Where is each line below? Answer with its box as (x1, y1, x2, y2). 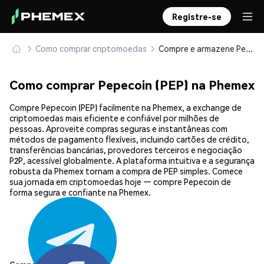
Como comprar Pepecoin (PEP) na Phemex (9, 77, 255, 93)
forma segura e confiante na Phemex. (9, 187, 151, 198)
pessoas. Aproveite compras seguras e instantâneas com (9, 123, 227, 134)
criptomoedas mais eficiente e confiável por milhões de (9, 113, 219, 124)
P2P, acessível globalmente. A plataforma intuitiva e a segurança (9, 155, 255, 166)
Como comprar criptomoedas (35, 43, 147, 54)
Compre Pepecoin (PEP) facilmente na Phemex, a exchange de (9, 102, 242, 113)
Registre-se (172, 11, 222, 22)
